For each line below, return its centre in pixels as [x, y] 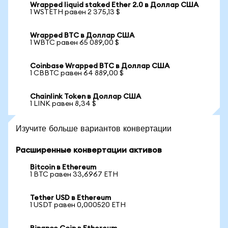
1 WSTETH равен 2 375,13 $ [75, 12]
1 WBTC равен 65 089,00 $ [75, 43]
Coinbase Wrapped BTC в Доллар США [100, 66]
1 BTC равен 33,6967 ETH [74, 175]
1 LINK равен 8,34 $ [63, 104]
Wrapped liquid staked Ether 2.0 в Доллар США [114, 5]
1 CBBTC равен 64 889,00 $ [77, 73]
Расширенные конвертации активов [89, 150]
